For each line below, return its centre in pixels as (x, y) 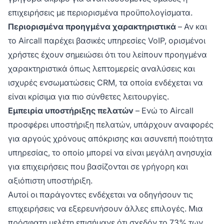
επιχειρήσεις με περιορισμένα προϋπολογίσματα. (100, 12)
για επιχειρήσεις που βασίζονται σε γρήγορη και (98, 166)
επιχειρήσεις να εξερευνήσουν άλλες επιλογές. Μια (105, 208)
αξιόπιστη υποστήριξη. (50, 180)
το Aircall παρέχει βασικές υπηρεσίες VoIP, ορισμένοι (107, 40)
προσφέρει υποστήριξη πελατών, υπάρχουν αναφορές (111, 124)
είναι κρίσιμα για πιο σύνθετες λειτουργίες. (88, 96)
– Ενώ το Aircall (163, 110)
